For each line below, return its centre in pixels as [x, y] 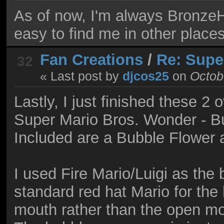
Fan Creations [91, 59]
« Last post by [81, 76]
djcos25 [145, 76]
